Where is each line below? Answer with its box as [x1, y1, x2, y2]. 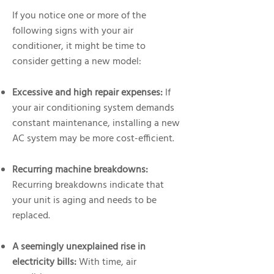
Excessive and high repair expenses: [12, 85, 163, 101]
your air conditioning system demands [12, 100, 174, 116]
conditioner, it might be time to [12, 39, 146, 54]
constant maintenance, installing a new [12, 116, 180, 131]
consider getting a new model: [12, 54, 141, 70]
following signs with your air [12, 23, 133, 39]
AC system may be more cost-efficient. [12, 131, 174, 147]
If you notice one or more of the [12, 8, 146, 24]
